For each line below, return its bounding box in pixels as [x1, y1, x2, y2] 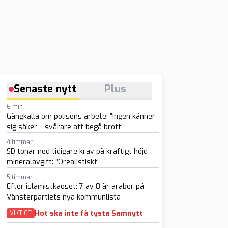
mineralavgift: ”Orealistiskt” [6, 157, 100, 167]
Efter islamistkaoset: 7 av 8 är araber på [6, 182, 144, 191]
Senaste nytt [14, 82, 77, 96]
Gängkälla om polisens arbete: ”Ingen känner [6, 111, 155, 121]
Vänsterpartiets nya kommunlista [6, 192, 121, 202]
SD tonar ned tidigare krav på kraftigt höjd [6, 147, 148, 156]
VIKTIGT [9, 209, 32, 217]
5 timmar [6, 173, 33, 181]
